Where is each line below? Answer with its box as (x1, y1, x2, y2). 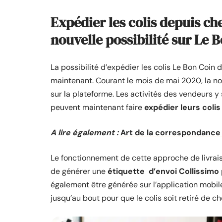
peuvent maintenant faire (51, 102, 144, 112)
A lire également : (51, 127, 118, 138)
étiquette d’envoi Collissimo (106, 166, 219, 176)
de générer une (51, 166, 106, 176)
